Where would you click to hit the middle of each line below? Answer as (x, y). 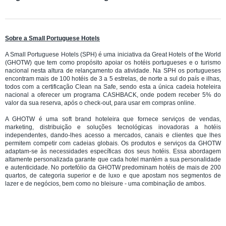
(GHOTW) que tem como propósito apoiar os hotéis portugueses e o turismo (113, 62)
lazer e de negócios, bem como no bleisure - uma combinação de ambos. (105, 183)
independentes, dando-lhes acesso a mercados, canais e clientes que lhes (113, 135)
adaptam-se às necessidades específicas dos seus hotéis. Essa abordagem (113, 151)
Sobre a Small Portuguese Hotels (52, 38)
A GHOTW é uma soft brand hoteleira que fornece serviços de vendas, (113, 119)
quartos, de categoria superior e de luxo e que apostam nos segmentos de (113, 175)
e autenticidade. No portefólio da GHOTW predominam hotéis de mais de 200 (113, 167)
